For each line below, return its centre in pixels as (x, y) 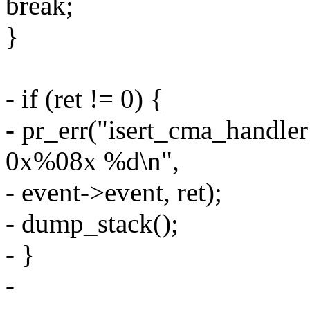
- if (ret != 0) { (84, 99)
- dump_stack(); (92, 224)
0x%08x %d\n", (92, 161)
